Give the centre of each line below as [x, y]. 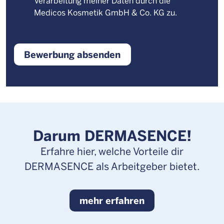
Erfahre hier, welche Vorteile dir [112, 151]
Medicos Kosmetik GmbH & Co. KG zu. [105, 12]
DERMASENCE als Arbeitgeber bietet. [112, 166]
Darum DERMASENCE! [112, 135]
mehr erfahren [112, 200]
